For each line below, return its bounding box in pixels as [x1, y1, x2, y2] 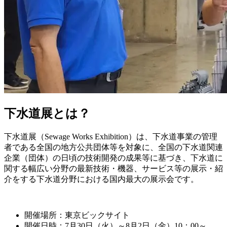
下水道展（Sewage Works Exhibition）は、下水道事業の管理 [4, 132, 217, 141]
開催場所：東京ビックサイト [24, 211, 130, 220]
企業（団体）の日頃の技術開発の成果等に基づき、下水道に [4, 154, 223, 163]
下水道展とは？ [4, 107, 90, 121]
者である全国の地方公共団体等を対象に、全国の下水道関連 [4, 143, 223, 152]
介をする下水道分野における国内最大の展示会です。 [4, 175, 199, 184]
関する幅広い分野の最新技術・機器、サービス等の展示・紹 [4, 164, 223, 173]
